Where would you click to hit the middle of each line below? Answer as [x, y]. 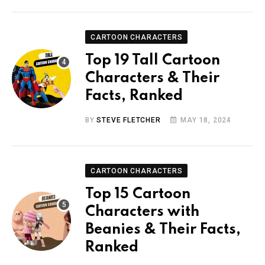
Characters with [142, 212]
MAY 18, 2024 [206, 120]
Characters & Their [152, 78]
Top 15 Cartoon [138, 194]
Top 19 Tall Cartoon [153, 60]
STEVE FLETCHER [129, 120]
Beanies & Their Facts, [163, 230]
